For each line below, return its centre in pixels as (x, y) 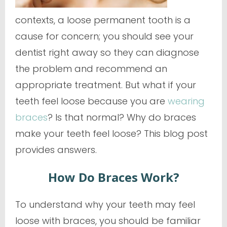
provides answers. (56, 150)
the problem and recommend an (91, 69)
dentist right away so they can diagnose (107, 52)
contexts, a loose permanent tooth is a (103, 20)
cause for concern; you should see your (104, 36)
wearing (186, 101)
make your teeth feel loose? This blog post (111, 134)
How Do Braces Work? (113, 177)
